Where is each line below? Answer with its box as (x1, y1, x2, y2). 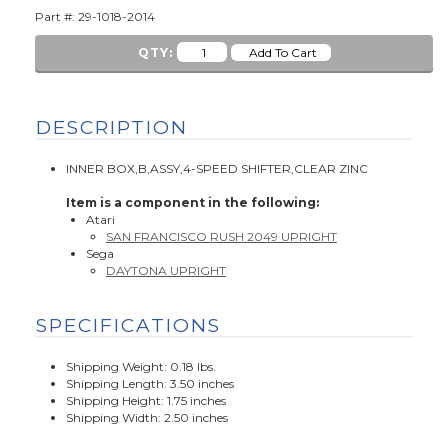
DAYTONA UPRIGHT (105, 263, 226, 279)
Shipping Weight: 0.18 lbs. (65, 359, 216, 375)
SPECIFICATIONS (35, 314, 221, 338)
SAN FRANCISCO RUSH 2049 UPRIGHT (105, 229, 337, 245)
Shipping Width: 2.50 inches (65, 410, 228, 426)
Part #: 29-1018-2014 (35, 9, 155, 25)
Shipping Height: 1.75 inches (65, 393, 226, 409)
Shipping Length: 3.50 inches (65, 376, 234, 392)
